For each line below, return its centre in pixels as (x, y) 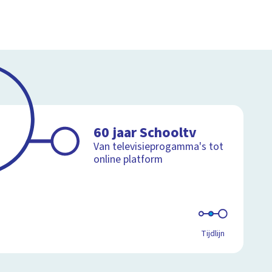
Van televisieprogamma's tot (159, 147)
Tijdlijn (212, 234)
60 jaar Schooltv (145, 133)
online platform (128, 160)
